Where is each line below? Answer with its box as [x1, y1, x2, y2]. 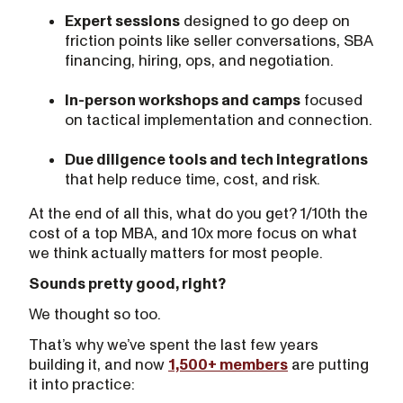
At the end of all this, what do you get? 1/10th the [29, 204, 368, 223]
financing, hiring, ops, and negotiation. [65, 51, 334, 70]
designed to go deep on [180, 12, 350, 31]
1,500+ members [168, 355, 288, 374]
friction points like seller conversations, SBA [65, 31, 372, 50]
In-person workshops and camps [65, 91, 300, 110]
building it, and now [29, 355, 168, 374]
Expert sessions [65, 12, 180, 31]
